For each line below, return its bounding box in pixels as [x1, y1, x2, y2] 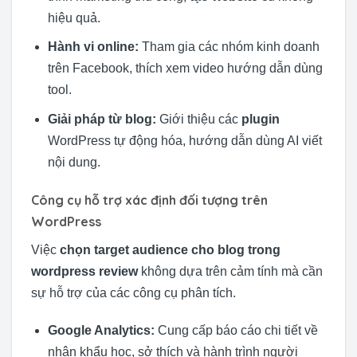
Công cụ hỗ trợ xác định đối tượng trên [31, 191, 268, 208]
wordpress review [31, 264, 138, 278]
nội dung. [47, 155, 100, 169]
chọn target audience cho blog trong [60, 242, 280, 257]
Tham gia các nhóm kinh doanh [138, 40, 320, 54]
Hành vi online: [47, 40, 139, 54]
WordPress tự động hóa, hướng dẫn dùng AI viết [47, 133, 322, 147]
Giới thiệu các [155, 112, 241, 126]
